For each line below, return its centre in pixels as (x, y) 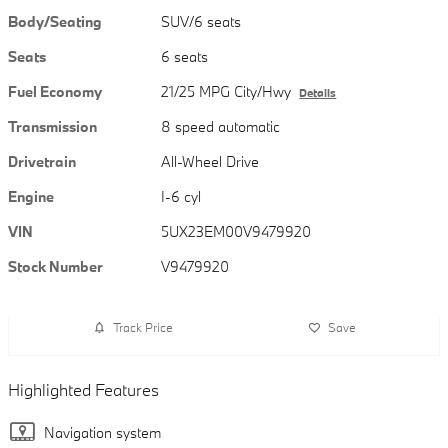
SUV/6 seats (201, 21)
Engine (31, 196)
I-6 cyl (181, 196)
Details (318, 92)
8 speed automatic (221, 126)
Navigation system (102, 432)
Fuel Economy (55, 91)
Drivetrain (42, 161)
